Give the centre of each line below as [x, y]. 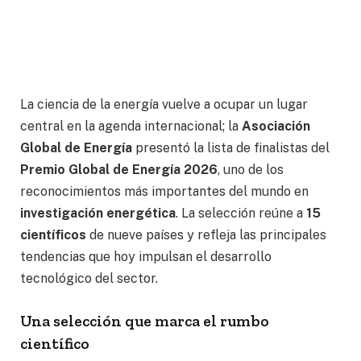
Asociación [276, 126]
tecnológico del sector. [89, 278]
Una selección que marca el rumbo [145, 322]
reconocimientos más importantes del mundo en [164, 191]
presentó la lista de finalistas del [231, 147]
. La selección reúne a [241, 213]
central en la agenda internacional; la [131, 126]
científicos [53, 234]
